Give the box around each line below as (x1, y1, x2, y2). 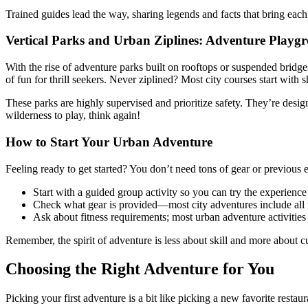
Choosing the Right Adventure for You (5, 260, 274, 278)
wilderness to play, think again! (5, 109, 140, 122)
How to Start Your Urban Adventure (5, 134, 212, 149)
